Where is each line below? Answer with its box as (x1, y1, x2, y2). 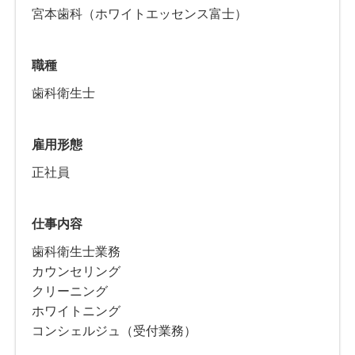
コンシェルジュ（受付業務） (32, 323, 197, 338)
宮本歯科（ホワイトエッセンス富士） (32, 6, 247, 21)
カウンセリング (32, 264, 120, 278)
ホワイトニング (32, 303, 120, 318)
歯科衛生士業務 (32, 244, 120, 258)
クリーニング (32, 284, 108, 298)
